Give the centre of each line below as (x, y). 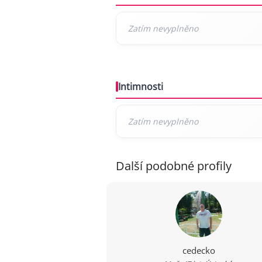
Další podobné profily (174, 166)
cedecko (199, 250)
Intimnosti (141, 87)
